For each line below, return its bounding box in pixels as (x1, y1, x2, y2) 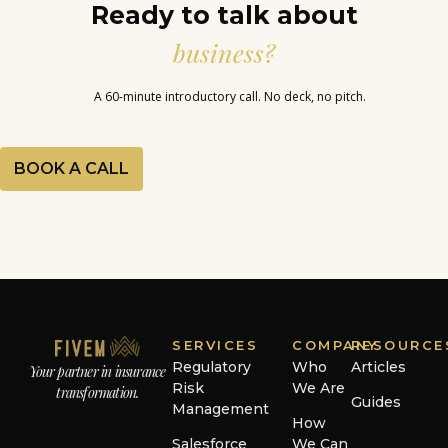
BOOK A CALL (14, 159, 129, 179)
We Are (292, 378, 346, 397)
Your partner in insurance (29, 361, 166, 381)
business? (173, 36, 275, 70)
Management (172, 399, 270, 418)
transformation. (56, 382, 139, 402)
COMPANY (292, 336, 379, 353)
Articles (350, 357, 406, 376)
